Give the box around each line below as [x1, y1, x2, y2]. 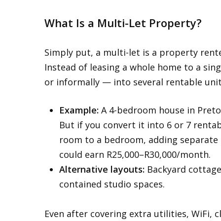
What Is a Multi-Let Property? [44, 15, 202, 30]
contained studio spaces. [59, 178, 165, 190]
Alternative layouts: [59, 163, 145, 175]
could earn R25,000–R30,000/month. [59, 148, 211, 160]
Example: [59, 104, 99, 116]
